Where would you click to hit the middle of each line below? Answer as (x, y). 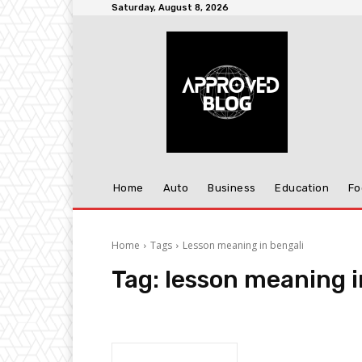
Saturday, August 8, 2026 (170, 8)
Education (302, 188)
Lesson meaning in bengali (243, 245)
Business (232, 188)
